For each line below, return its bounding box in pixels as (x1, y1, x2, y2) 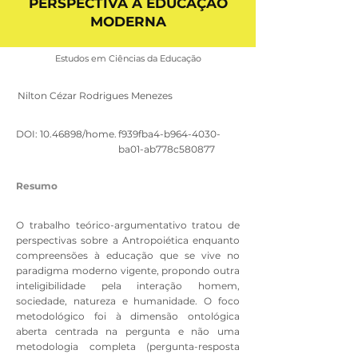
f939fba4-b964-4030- (118, 128, 221, 141)
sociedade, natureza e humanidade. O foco (16, 295, 240, 308)
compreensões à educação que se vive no (16, 249, 240, 262)
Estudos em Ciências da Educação (54, 53, 201, 65)
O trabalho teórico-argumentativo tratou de (16, 219, 240, 232)
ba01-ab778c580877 (118, 143, 215, 156)
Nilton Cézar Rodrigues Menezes (18, 89, 173, 102)
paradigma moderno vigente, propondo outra (16, 265, 240, 277)
